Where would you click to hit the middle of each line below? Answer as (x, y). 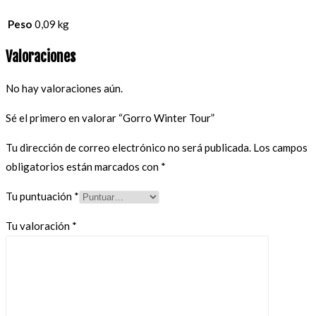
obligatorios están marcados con (83, 166)
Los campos (280, 147)
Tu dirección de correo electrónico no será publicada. (128, 147)
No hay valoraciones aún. (64, 88)
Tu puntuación (40, 196)
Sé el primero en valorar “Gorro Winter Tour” (110, 117)
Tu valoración (39, 225)
